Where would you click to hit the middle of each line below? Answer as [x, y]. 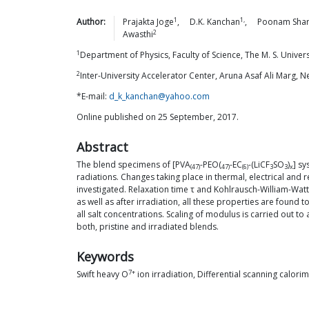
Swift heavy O [102, 274]
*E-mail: [93, 96]
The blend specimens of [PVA [133, 165]
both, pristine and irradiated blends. [148, 227]
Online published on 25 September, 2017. [158, 117]
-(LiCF [259, 165]
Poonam [274, 22]
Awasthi [138, 34]
